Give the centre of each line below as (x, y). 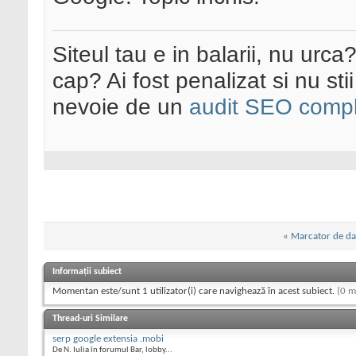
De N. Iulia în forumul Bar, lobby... (112, 350)
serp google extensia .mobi (108, 339)
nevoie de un (121, 107)
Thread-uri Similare (90, 318)
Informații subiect (87, 271)
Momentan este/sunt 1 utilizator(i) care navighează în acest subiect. (195, 291)
